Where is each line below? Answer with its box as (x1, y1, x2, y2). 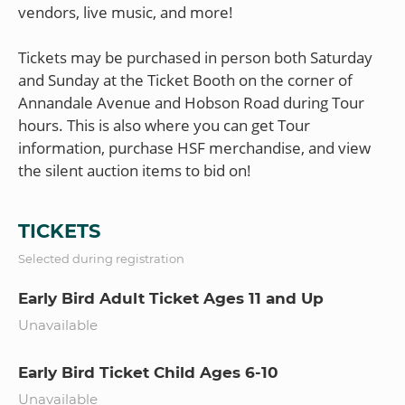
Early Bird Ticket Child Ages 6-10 (18, 363, 278, 381)
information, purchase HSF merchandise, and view (18, 137, 371, 158)
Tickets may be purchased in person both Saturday (18, 46, 372, 68)
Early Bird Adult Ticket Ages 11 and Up (18, 288, 324, 307)
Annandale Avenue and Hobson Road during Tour (18, 91, 364, 113)
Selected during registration (18, 250, 184, 266)
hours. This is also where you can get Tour (18, 114, 310, 136)
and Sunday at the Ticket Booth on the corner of (18, 69, 353, 90)
